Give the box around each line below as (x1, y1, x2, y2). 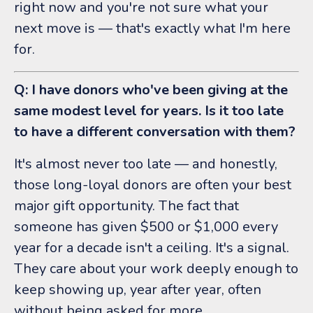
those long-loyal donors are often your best (14, 175, 291, 194)
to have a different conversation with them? (14, 122, 296, 141)
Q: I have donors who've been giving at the (14, 80, 288, 99)
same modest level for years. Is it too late (14, 101, 284, 120)
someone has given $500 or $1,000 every (14, 217, 278, 236)
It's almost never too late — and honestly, (14, 154, 277, 173)
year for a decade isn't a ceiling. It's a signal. (14, 238, 289, 257)
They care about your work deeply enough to (14, 259, 298, 278)
